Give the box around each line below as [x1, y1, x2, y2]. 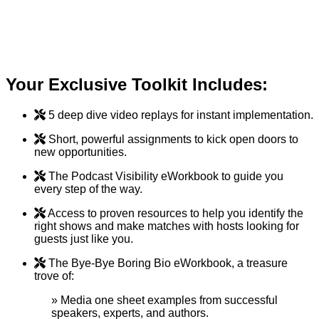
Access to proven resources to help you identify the [48, 206, 303, 219]
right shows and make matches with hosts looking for [34, 219, 299, 232]
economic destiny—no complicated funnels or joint [51, 11, 305, 23]
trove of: [34, 269, 74, 282]
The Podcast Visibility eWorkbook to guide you [48, 169, 283, 182]
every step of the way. [34, 182, 142, 195]
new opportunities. [34, 145, 127, 158]
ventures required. [51, 23, 142, 36]
